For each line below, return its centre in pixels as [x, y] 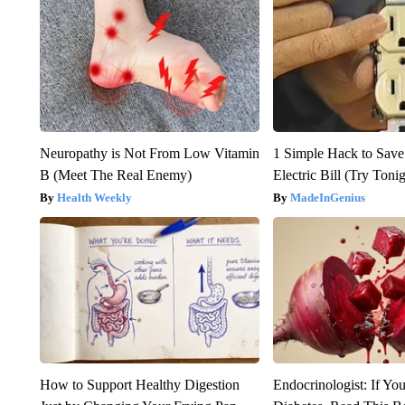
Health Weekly [94, 198]
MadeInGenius [328, 198]
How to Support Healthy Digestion [139, 385]
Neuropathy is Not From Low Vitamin [149, 154]
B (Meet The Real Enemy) [115, 175]
